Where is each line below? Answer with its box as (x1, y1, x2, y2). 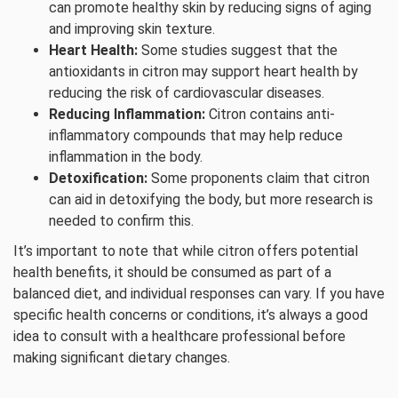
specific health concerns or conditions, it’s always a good (13, 306, 368, 323)
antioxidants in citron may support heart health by (49, 63, 358, 80)
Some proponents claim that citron (147, 170, 370, 187)
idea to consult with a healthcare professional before (13, 328, 346, 345)
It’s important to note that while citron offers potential (13, 243, 358, 259)
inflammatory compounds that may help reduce (49, 127, 343, 144)
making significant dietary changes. (13, 349, 230, 366)
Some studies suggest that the (138, 42, 338, 59)
